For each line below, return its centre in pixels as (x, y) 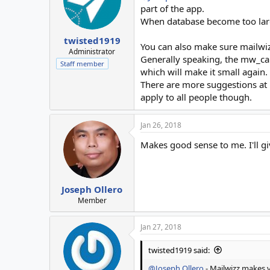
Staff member (82, 63)
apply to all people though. (196, 97)
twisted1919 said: (179, 250)
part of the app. (172, 9)
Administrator (92, 51)
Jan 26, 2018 (161, 125)
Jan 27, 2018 (161, 227)
